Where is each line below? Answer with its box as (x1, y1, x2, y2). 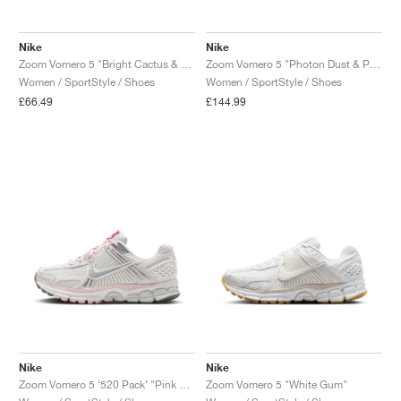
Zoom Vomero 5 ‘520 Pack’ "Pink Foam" (179, 377, 190, 391)
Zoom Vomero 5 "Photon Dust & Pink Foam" (370, 56, 380, 71)
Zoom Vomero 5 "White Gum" (206, 377, 347, 391)
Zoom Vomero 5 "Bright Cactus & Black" (181, 56, 192, 71)
